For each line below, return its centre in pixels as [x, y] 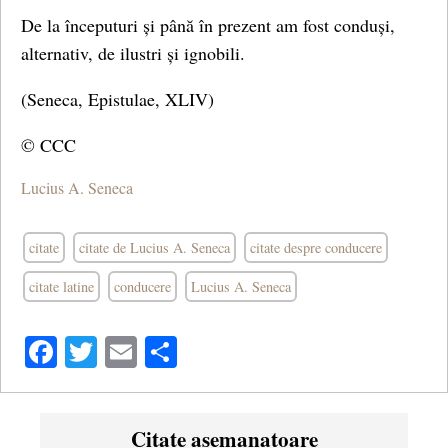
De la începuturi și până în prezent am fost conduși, [208, 25]
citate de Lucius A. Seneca [154, 247]
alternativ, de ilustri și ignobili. [133, 53]
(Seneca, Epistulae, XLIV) [117, 99]
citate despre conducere [316, 247]
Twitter [143, 352]
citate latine [61, 286]
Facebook [118, 352]
